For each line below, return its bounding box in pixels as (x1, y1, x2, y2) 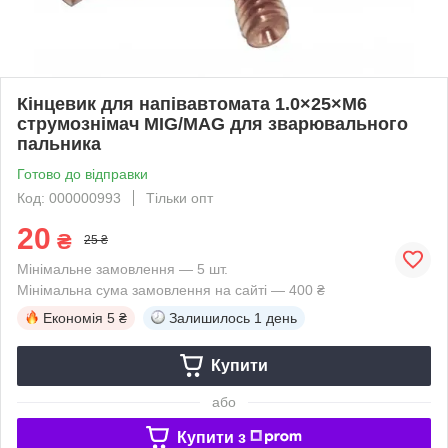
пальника (17, 133, 101, 154)
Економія (43, 309, 103, 326)
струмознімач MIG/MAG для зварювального (17, 113, 408, 134)
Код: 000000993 (17, 189, 121, 206)
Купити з (176, 428, 246, 446)
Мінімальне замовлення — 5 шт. (17, 260, 228, 277)
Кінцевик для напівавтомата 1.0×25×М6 (17, 93, 367, 114)
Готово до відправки (17, 165, 148, 182)
